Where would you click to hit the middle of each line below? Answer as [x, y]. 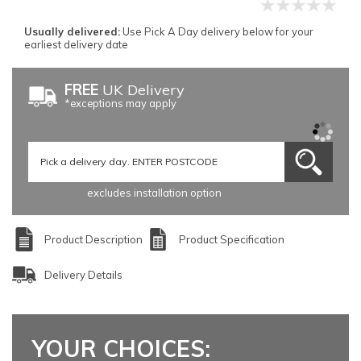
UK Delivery [141, 89]
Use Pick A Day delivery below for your [217, 32]
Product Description [93, 239]
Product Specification [232, 239]
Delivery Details [83, 274]
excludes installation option [154, 192]
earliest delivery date [76, 45]
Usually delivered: [72, 32]
